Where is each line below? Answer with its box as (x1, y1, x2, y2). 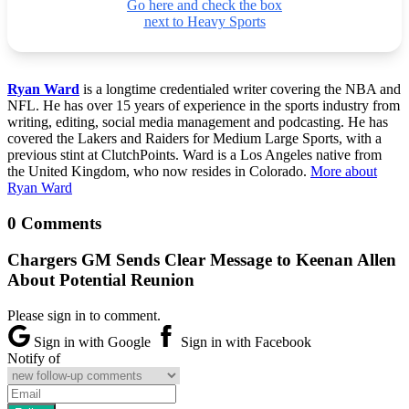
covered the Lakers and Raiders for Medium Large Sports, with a (7, 130, 382, 146)
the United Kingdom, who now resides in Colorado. (7, 163, 310, 179)
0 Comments (7, 213, 101, 233)
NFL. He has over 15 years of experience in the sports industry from (7, 97, 400, 113)
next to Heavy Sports (143, 13, 266, 29)
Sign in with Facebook (177, 334, 311, 351)
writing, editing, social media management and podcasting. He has (7, 113, 388, 130)
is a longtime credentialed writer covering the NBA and (79, 80, 401, 97)
